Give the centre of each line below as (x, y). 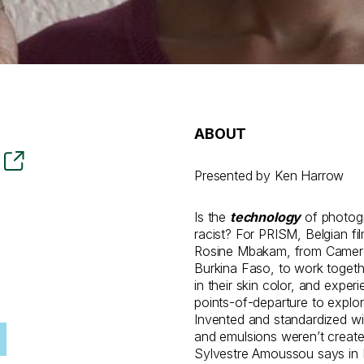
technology (265, 217)
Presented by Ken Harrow (269, 176)
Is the (212, 217)
